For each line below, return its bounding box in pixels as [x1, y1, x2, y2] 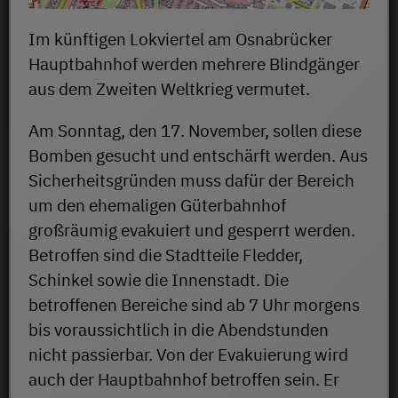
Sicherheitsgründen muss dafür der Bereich [28, 170, 354, 192]
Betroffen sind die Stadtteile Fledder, [28, 244, 303, 267]
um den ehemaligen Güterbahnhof [28, 195, 286, 217]
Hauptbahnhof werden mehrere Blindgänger [28, 53, 360, 76]
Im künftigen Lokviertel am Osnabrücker [28, 28, 332, 51]
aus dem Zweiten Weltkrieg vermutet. [28, 78, 310, 100]
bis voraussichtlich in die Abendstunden [28, 319, 329, 341]
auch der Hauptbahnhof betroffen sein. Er [28, 369, 339, 391]
